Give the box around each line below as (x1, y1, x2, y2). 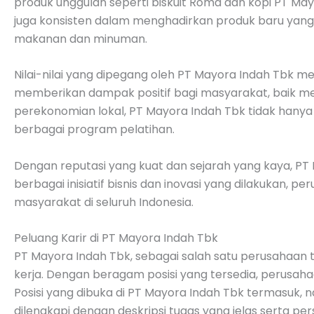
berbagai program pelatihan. (14, 121, 175, 138)
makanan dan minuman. (14, 30, 147, 47)
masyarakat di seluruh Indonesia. (14, 193, 193, 210)
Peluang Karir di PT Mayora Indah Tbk (14, 230, 218, 247)
